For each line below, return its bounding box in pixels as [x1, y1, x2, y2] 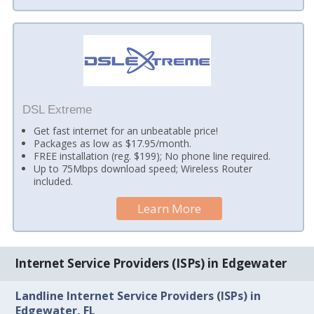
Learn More [137, 200, 202, 217]
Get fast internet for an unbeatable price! [34, 124, 219, 138]
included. [34, 175, 74, 189]
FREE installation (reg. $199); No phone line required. [34, 149, 271, 163]
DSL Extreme [22, 103, 92, 117]
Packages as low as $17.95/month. [34, 137, 192, 151]
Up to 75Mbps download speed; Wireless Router [34, 162, 253, 176]
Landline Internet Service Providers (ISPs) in [15, 287, 261, 303]
